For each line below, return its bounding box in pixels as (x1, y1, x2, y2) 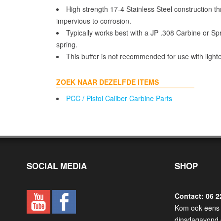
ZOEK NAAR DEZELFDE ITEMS (56, 77, 159, 87)
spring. (56, 39, 77, 49)
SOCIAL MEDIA (27, 160, 87, 172)
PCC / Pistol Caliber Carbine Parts (66, 93, 172, 103)
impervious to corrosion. (56, 16, 131, 26)
